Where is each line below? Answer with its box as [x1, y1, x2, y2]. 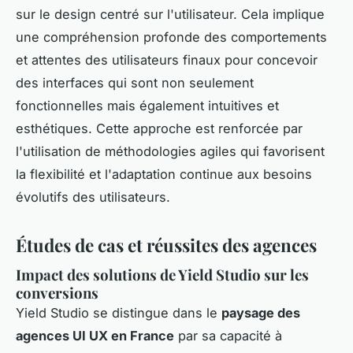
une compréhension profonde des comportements [16, 28, 327, 45]
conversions [16, 283, 98, 303]
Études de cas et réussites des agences [16, 232, 317, 257]
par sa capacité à [174, 328, 282, 344]
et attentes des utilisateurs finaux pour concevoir [16, 51, 318, 68]
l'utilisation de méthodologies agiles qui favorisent [16, 143, 325, 159]
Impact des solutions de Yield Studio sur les [16, 265, 309, 285]
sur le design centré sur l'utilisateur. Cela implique [16, 6, 325, 22]
